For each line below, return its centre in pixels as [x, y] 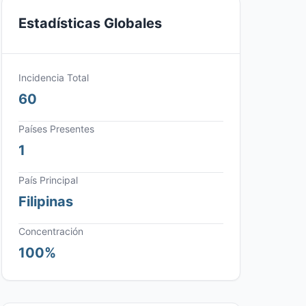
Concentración [51, 231]
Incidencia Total [54, 78]
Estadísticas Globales [90, 23]
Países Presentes [56, 129]
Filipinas [46, 201]
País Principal [48, 180]
